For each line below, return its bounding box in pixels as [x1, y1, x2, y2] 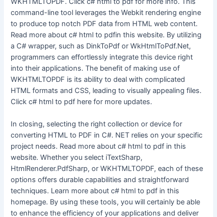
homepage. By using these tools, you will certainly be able [11, 197, 201, 206]
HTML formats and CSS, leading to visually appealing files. [11, 86, 202, 95]
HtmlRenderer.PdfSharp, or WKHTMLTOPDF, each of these [11, 164, 203, 173]
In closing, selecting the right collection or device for [11, 119, 183, 128]
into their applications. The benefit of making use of [11, 63, 180, 73]
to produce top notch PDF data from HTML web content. [11, 19, 198, 28]
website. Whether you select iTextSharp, [11, 153, 143, 162]
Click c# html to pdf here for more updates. [11, 97, 153, 106]
